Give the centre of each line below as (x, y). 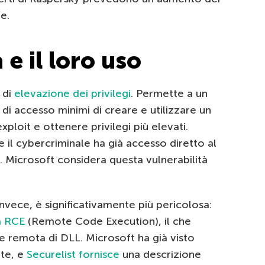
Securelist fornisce (73, 255)
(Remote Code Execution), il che (108, 222)
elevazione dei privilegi (72, 94)
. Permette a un (169, 94)
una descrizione (160, 255)
